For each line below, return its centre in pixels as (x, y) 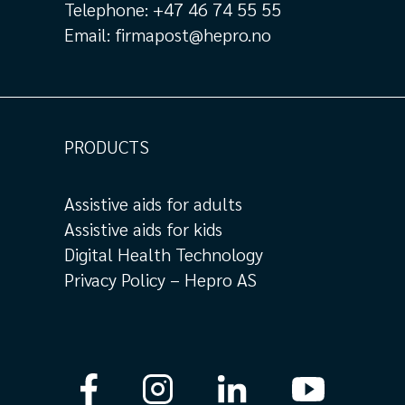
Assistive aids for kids (143, 229)
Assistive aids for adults (153, 204)
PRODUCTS (107, 147)
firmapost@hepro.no (193, 35)
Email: (89, 35)
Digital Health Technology (164, 254)
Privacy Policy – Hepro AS (163, 280)
